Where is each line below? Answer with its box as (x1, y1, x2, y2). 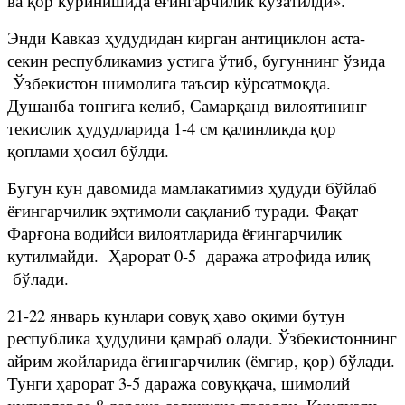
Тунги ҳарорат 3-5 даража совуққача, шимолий (7, 371, 350, 394)
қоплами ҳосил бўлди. (7, 138, 169, 162)
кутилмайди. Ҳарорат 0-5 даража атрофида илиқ (7, 243, 370, 267)
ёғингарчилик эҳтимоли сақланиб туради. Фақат (7, 198, 358, 221)
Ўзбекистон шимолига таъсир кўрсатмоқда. (7, 71, 331, 94)
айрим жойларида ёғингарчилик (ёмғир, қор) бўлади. (7, 348, 395, 372)
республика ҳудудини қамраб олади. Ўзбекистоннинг (7, 325, 397, 349)
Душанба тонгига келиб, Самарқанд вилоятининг (7, 93, 367, 117)
